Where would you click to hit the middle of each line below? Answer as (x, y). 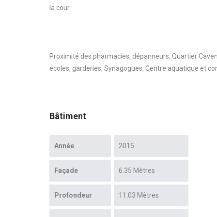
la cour (60, 8)
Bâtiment (68, 116)
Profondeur (73, 195)
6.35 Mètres (137, 171)
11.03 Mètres (139, 195)
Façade (66, 171)
